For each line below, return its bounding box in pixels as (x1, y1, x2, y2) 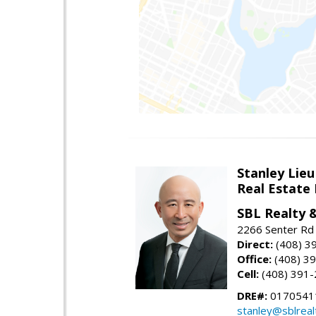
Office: (237, 252, 272, 267)
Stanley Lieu (237, 164, 315, 182)
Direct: (237, 237, 273, 252)
